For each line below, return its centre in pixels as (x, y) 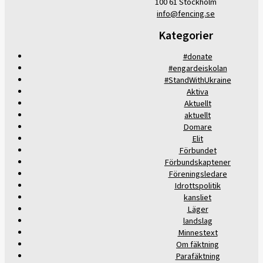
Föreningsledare (198, 174)
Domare (198, 127)
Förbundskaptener (198, 163)
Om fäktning (198, 245)
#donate (198, 57)
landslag (198, 221)
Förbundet (198, 151)
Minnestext (198, 233)
